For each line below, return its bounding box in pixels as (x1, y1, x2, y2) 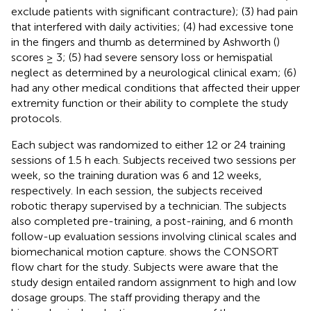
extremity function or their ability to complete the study (11, 96, 288, 110)
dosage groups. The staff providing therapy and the (11, 290, 260, 304)
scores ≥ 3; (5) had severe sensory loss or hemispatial (11, 50, 273, 64)
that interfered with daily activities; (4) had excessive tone (11, 19, 294, 33)
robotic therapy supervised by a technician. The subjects (11, 199, 287, 212)
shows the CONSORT (169, 244, 278, 258)
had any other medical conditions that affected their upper (11, 81, 300, 94)
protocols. (11, 111, 62, 125)
